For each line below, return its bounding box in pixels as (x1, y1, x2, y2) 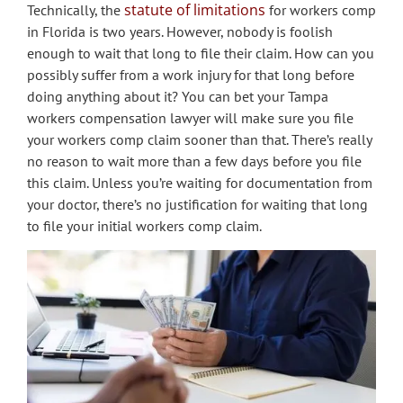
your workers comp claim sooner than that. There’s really (27, 130, 372, 149)
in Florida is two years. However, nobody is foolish (27, 22, 333, 41)
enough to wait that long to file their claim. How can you (27, 44, 374, 63)
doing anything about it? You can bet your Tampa (27, 87, 328, 106)
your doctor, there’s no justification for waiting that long (27, 195, 368, 214)
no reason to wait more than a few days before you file (27, 152, 362, 171)
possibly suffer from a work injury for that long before (27, 66, 354, 85)
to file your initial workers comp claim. (27, 217, 264, 236)
